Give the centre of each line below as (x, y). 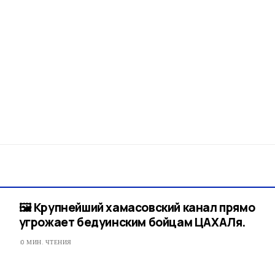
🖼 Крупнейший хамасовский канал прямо (137, 208)
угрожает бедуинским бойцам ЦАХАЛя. (132, 223)
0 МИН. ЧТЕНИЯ (46, 242)
